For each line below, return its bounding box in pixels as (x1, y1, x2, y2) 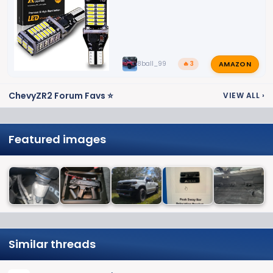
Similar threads (9, 236, 96, 252)
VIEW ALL (223, 90, 262, 101)
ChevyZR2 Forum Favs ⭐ (9, 89, 113, 102)
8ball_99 (136, 59, 166, 68)
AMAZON (218, 58, 251, 69)
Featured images (9, 131, 106, 147)
